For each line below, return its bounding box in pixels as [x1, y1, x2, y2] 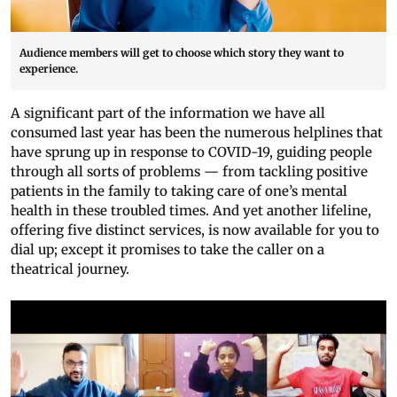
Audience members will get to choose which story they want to [19, 46, 344, 60]
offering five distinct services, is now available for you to [11, 222, 379, 239]
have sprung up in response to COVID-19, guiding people [11, 144, 372, 161]
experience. [19, 62, 78, 76]
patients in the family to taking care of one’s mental [11, 183, 347, 200]
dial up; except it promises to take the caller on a [11, 241, 324, 259]
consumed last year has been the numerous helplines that [11, 124, 383, 142]
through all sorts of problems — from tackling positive [11, 163, 368, 181]
